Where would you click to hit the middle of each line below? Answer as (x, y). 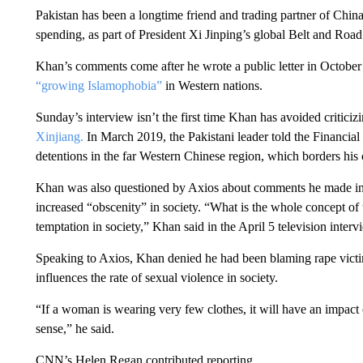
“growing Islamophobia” (98, 85)
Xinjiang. (59, 137)
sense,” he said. (75, 329)
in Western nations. (212, 85)
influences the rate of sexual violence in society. (156, 278)
